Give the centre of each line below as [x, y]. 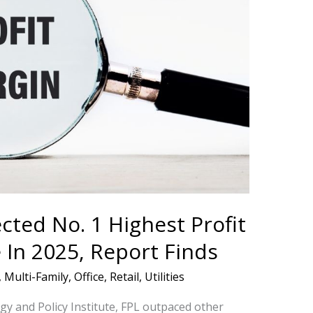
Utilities [164, 276]
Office [89, 276]
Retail [124, 276]
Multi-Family [36, 276]
